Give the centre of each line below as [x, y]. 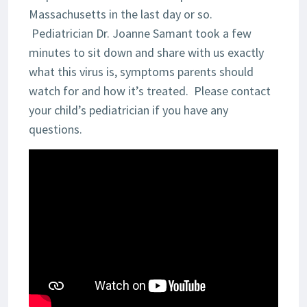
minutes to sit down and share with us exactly [146, 53]
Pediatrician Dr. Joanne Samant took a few [140, 34]
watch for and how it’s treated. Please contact [150, 91]
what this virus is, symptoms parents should [141, 72]
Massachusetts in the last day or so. [121, 14]
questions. [56, 130]
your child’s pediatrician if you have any [128, 110]
